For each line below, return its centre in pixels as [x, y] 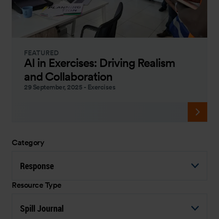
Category [28, 142]
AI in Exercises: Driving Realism [99, 63]
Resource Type [37, 185]
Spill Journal [42, 208]
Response [37, 165]
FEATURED [41, 53]
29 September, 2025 [53, 87]
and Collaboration [68, 76]
